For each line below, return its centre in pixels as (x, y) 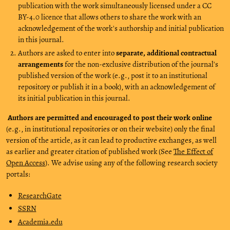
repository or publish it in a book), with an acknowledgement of (116, 87)
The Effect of (193, 151)
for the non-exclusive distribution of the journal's (140, 64)
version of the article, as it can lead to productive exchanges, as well (111, 140)
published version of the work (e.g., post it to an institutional (112, 75)
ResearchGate (40, 195)
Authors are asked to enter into (67, 53)
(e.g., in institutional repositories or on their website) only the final (111, 129)
